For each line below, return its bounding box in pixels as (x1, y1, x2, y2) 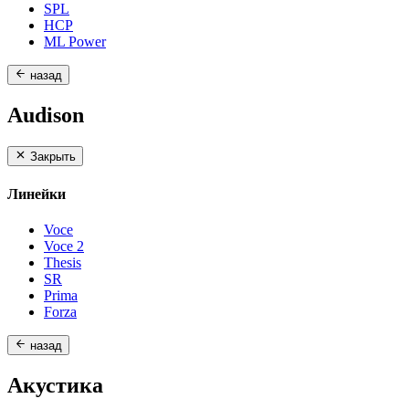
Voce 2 (44, 237, 84, 254)
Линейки (7, 185, 66, 202)
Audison (7, 103, 84, 128)
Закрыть (30, 150, 77, 164)
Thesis (44, 254, 81, 270)
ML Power (44, 33, 106, 49)
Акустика (7, 373, 103, 398)
